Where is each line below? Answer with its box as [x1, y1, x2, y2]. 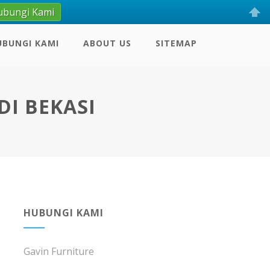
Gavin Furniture [23, 245, 94, 258]
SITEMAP [155, 37, 198, 49]
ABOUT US [83, 37, 132, 49]
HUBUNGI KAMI [23, 206, 104, 219]
